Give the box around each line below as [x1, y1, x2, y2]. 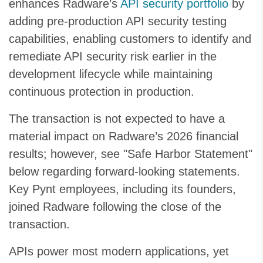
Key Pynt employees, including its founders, [9, 183, 236, 195]
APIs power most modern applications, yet [9, 245, 229, 258]
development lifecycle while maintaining [9, 68, 213, 80]
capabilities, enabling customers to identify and [9, 32, 251, 45]
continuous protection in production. [9, 85, 194, 98]
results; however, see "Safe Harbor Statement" [9, 147, 252, 160]
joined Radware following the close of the [9, 200, 221, 213]
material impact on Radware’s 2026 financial [9, 130, 238, 143]
